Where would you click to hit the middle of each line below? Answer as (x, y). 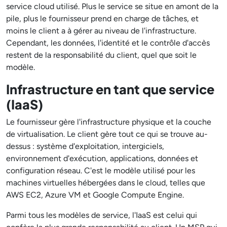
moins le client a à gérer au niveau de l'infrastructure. (101, 31)
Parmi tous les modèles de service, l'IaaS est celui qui (102, 215)
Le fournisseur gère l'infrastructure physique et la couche (109, 122)
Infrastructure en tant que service (110, 89)
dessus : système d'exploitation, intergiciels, (85, 146)
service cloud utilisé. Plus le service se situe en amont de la (112, 6)
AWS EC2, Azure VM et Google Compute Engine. (95, 195)
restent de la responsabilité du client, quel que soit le (101, 55)
